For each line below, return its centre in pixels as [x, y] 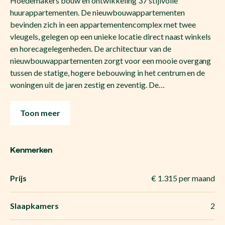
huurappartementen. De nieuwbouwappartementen [97, 12]
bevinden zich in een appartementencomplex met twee [103, 24]
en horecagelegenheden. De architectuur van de [91, 48]
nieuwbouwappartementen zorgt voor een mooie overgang [111, 60]
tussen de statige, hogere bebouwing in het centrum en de [108, 72]
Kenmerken [31, 149]
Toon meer [40, 113]
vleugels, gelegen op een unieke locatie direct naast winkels [111, 36]
